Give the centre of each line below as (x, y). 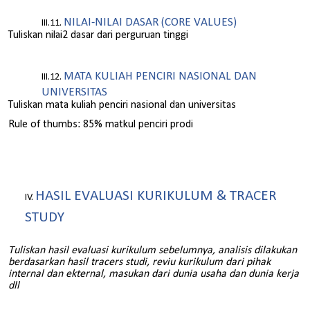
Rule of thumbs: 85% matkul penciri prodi (101, 125)
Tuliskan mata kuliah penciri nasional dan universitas (122, 106)
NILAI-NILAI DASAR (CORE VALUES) (150, 22)
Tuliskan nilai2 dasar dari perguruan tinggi (98, 35)
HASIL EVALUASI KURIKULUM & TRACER (156, 197)
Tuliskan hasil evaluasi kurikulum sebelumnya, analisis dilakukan (153, 250)
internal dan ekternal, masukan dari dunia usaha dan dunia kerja (154, 274)
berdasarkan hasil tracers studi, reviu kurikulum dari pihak (139, 262)
